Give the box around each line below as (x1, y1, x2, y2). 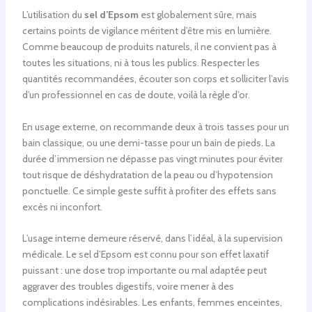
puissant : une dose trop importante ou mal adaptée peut (22, 264, 267, 277)
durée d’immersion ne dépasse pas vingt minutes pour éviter (22, 152, 283, 165)
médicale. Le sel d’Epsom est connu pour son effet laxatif (22, 248, 269, 261)
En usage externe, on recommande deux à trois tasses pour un (22, 120, 289, 133)
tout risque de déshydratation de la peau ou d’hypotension (22, 168, 273, 181)
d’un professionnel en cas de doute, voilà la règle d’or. (22, 88, 250, 102)
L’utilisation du (22, 8, 84, 22)
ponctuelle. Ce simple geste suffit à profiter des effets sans (22, 184, 276, 197)
